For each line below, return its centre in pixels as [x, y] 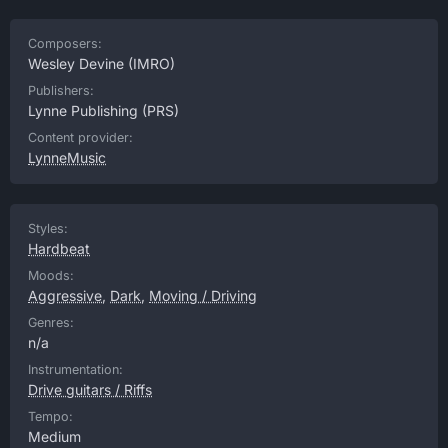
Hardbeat [59, 248]
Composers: [65, 43]
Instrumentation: [75, 369]
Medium [54, 436]
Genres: [51, 322]
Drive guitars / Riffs [90, 389]
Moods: [51, 275]
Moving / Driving [203, 295]
